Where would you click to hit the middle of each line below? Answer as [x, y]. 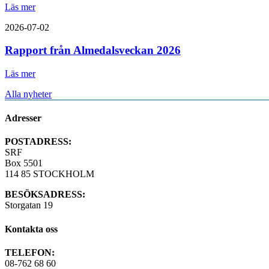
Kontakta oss [31, 229]
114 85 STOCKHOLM [50, 174]
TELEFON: [30, 252]
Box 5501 [24, 163]
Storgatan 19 [29, 205]
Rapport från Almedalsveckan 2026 [93, 50]
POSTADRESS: [38, 142]
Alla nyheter [28, 94]
